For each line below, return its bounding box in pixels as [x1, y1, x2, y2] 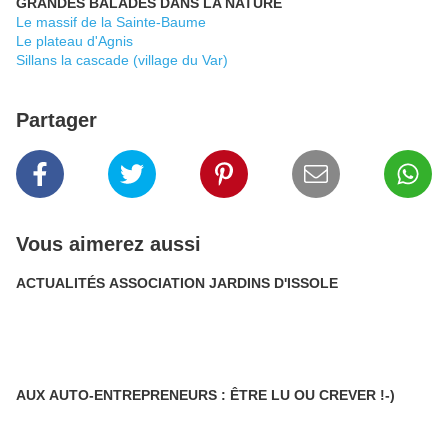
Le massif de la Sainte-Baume [16, 14, 206, 31]
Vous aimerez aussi [16, 233, 201, 256]
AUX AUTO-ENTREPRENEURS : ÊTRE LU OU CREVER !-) [16, 387, 395, 404]
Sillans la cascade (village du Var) [16, 52, 228, 69]
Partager [16, 109, 97, 132]
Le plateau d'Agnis [16, 33, 133, 50]
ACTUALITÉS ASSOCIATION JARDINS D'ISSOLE [16, 275, 338, 292]
